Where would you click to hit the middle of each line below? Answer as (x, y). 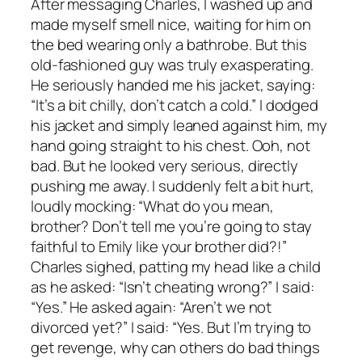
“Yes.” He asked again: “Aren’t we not (152, 307)
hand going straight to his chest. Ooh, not (170, 146)
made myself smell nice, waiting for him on (171, 25)
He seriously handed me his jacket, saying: (173, 85)
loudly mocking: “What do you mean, (152, 206)
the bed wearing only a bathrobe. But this (169, 45)
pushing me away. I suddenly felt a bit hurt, (173, 186)
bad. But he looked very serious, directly (164, 166)
